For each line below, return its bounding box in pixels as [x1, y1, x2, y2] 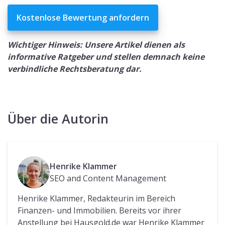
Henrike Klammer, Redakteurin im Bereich [18, 192, 175, 204]
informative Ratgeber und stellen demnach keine [8, 51, 204, 62]
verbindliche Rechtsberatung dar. [8, 63, 142, 74]
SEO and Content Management [50, 172, 166, 184]
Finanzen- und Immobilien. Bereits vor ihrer [18, 204, 181, 216]
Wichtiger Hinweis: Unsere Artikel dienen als [8, 39, 185, 50]
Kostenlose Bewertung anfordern [17, 12, 149, 23]
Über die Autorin [8, 109, 108, 127]
